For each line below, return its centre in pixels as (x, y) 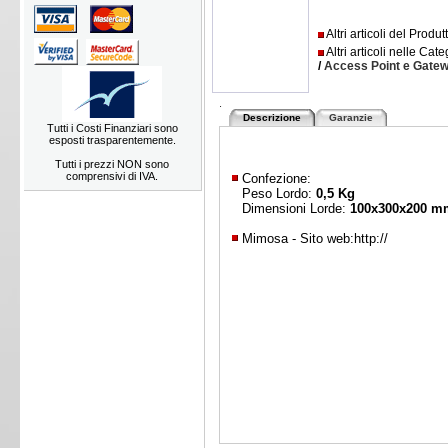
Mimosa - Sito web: (298, 238)
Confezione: (277, 178)
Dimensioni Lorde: (296, 208)
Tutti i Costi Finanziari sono (112, 128)
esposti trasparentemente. (112, 140)
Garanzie (351, 117)
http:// (371, 238)
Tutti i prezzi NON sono (112, 164)
